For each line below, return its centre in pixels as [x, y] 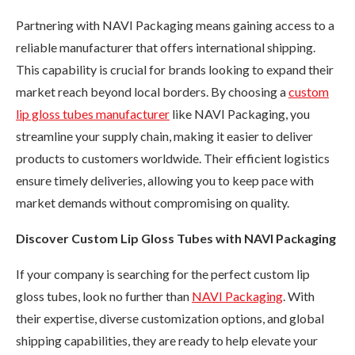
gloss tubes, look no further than [104, 296]
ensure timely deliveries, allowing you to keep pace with [165, 180]
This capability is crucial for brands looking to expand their [175, 69]
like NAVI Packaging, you [240, 113]
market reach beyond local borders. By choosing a [152, 91]
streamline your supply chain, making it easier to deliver [164, 136]
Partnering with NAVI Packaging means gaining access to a [175, 25]
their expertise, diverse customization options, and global [170, 318]
